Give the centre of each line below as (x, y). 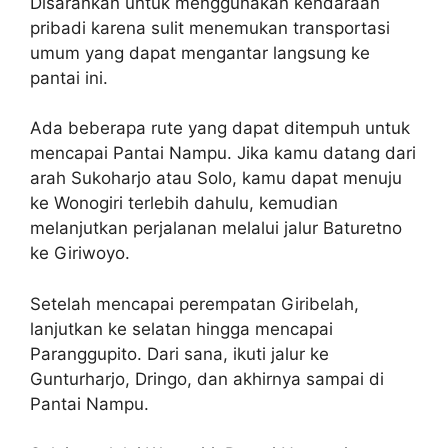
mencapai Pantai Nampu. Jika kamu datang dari (223, 153)
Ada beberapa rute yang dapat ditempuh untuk (220, 128)
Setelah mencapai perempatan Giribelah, (194, 303)
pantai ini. (69, 77)
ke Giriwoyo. (80, 253)
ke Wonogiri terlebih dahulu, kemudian (184, 203)
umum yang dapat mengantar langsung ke (200, 52)
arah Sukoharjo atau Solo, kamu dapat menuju (216, 178)
